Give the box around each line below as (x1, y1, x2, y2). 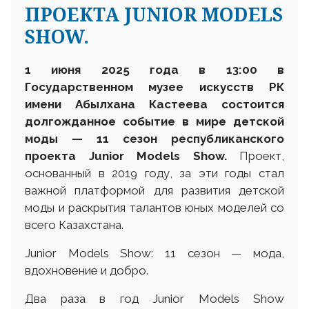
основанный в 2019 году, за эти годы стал (25, 166, 284, 180)
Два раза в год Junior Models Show (25, 291, 284, 306)
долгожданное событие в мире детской (25, 114, 284, 128)
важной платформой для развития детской (25, 183, 284, 197)
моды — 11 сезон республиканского (25, 131, 284, 146)
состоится (221, 97, 284, 111)
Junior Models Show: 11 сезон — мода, (25, 246, 284, 260)
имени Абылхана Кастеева (25, 97, 221, 111)
